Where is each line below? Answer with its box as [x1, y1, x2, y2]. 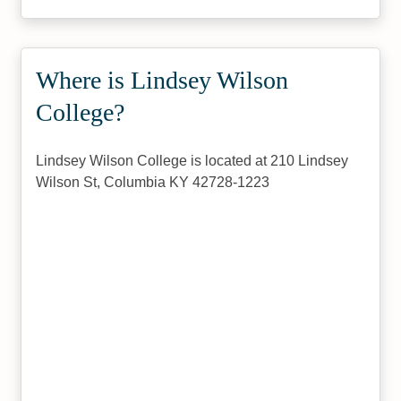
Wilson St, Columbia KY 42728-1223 [36, 175, 270, 190]
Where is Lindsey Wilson [36, 66, 289, 94]
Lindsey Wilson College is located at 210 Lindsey [36, 153, 349, 168]
